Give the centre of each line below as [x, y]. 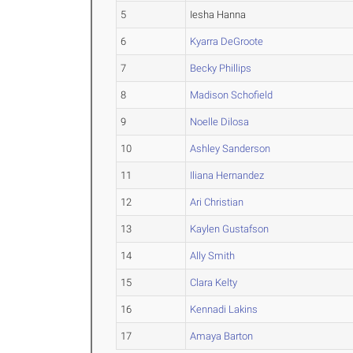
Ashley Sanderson [230, 149]
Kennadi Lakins [224, 309]
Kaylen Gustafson [230, 229]
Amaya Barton [222, 336]
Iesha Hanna [218, 15]
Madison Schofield [232, 95]
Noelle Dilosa [220, 122]
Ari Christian [217, 202]
